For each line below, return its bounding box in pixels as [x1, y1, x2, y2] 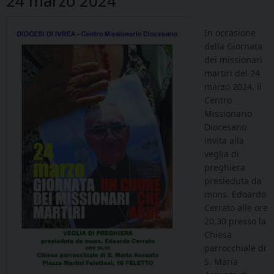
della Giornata [204, 40, 262, 53]
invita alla [204, 135, 244, 147]
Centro [204, 94, 232, 106]
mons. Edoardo [204, 188, 266, 201]
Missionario [204, 108, 252, 120]
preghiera [204, 161, 245, 174]
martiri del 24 [204, 67, 260, 80]
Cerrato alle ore [204, 202, 268, 214]
